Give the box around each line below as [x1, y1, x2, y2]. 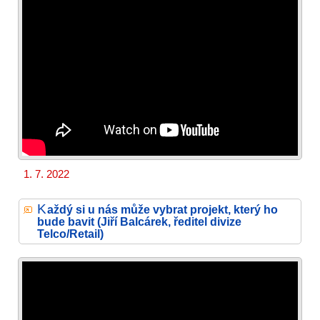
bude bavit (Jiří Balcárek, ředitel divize [37, 214, 241, 228]
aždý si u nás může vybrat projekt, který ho [46, 202, 278, 216]
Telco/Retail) [37, 226, 104, 240]
